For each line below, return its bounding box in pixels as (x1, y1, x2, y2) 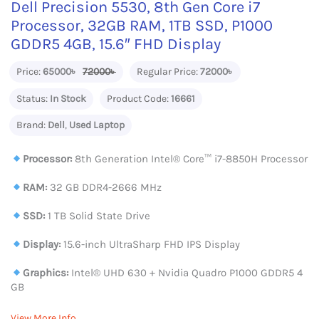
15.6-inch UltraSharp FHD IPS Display (61, 238, 241, 251)
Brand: (16, 119, 48, 131)
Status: (16, 93, 48, 105)
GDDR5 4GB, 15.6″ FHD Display (11, 35, 221, 53)
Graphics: (23, 266, 69, 279)
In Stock (50, 93, 86, 105)
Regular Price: (137, 66, 198, 78)
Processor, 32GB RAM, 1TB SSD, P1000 (11, 16, 273, 35)
